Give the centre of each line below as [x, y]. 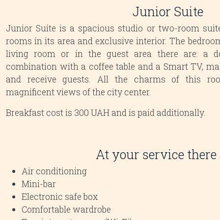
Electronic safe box [60, 196]
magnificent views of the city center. [79, 92]
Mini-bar [39, 184]
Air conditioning [54, 171]
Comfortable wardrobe [66, 209]
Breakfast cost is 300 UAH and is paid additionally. [106, 112]
